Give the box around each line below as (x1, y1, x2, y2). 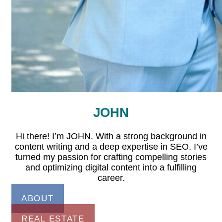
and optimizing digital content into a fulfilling (25, 162, 197, 172)
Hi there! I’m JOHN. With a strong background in (15, 131, 207, 141)
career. (97, 172, 125, 183)
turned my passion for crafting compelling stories (15, 152, 207, 162)
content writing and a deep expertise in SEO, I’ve (14, 141, 208, 152)
